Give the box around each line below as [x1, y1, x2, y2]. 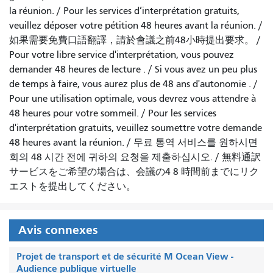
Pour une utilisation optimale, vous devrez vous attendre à [9, 93, 256, 104]
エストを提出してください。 [9, 180, 136, 192]
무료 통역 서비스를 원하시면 [133, 136, 258, 148]
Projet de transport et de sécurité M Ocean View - [16, 250, 233, 262]
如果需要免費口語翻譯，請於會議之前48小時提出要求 [9, 34, 244, 46]
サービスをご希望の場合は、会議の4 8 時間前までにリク [9, 166, 259, 177]
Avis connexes [18, 222, 98, 237]
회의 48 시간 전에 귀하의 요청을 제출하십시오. [9, 151, 213, 163]
